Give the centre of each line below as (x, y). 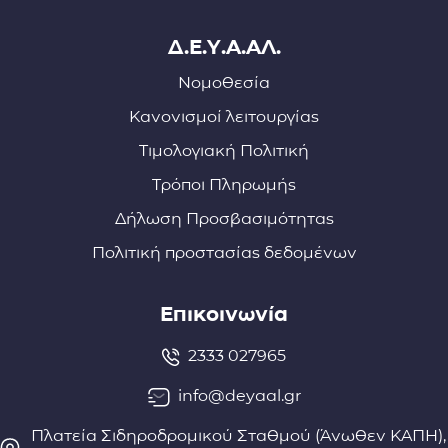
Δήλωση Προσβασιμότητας (224, 219)
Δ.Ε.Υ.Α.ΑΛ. (224, 47)
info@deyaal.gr (239, 396)
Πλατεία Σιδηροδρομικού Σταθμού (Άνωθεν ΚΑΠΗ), (238, 436)
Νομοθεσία (224, 83)
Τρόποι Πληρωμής (224, 185)
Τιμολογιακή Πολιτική (224, 151)
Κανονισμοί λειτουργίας (224, 117)
